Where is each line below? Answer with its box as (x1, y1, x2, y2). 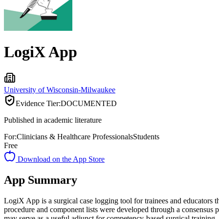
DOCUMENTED (61, 99, 117, 108)
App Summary (4, 173, 77, 186)
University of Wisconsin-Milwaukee (4, 85, 115, 94)
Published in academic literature (4, 115, 102, 124)
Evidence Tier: (16, 99, 61, 108)
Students (133, 132, 159, 141)
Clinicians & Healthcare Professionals (17, 132, 133, 141)
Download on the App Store (16, 154, 105, 163)
